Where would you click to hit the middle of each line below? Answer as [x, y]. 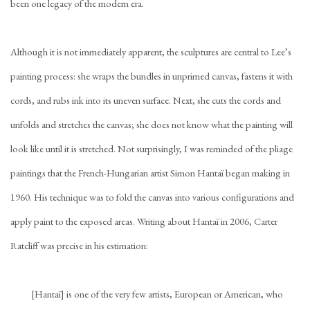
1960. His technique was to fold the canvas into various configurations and [152, 197]
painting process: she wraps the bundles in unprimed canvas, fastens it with [152, 76]
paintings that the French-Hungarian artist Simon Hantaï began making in [150, 173]
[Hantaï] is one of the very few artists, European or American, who [157, 294]
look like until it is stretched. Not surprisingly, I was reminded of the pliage [152, 148]
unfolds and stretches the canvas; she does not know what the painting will [152, 124]
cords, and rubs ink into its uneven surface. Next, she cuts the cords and [146, 100]
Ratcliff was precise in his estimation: [80, 245]
